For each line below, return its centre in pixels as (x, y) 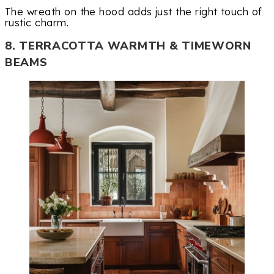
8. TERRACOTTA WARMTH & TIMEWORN (128, 46)
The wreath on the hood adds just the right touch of (134, 12)
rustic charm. (37, 23)
